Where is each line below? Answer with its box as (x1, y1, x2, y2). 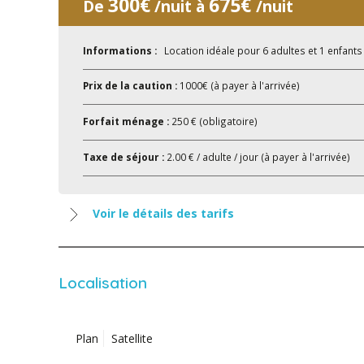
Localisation (58, 273, 147, 293)
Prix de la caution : (83, 79, 180, 93)
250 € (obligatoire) (171, 115, 258, 128)
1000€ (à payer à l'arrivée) (180, 79, 300, 93)
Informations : (83, 43, 159, 57)
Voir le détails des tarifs (89, 206, 234, 222)
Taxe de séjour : (83, 150, 167, 164)
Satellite (111, 331, 153, 347)
